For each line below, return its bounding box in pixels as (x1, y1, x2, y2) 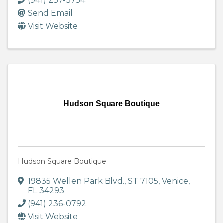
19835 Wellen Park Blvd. (28, 176, 124, 186)
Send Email (28, 8, 73, 18)
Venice (162, 176, 188, 186)
